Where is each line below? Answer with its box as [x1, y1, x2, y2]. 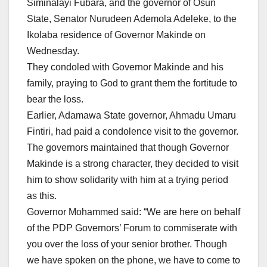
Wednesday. [27, 46, 79, 57]
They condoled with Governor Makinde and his [27, 62, 223, 73]
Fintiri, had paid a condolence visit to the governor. [27, 126, 238, 137]
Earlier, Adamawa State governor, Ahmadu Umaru [27, 110, 236, 121]
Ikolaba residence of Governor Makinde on [27, 30, 206, 41]
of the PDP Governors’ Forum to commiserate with [27, 223, 237, 234]
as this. [27, 191, 57, 201]
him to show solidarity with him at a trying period [27, 175, 228, 185]
